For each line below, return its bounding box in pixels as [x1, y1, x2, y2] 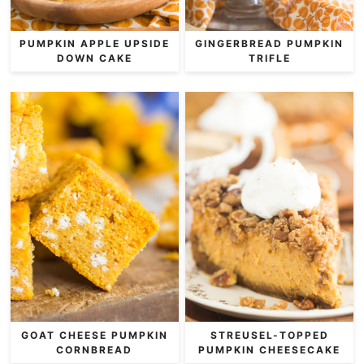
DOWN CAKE [56, 51, 132, 64]
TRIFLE [248, 51, 291, 64]
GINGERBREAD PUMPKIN [195, 37, 344, 50]
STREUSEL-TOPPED [210, 328, 329, 341]
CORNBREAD [56, 343, 133, 356]
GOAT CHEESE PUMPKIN [20, 328, 168, 341]
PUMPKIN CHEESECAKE [198, 343, 340, 356]
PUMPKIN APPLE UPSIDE [19, 37, 170, 50]
